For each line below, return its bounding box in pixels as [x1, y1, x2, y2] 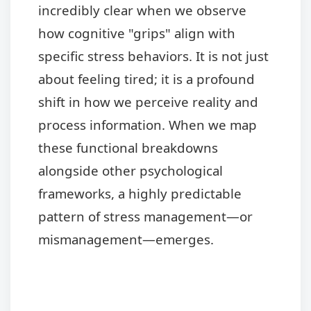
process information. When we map [38, 115, 257, 133]
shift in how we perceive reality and [38, 92, 258, 110]
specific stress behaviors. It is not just [38, 47, 269, 65]
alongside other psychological [38, 161, 223, 179]
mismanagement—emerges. [38, 230, 214, 248]
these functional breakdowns [38, 138, 218, 156]
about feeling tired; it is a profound [38, 69, 255, 87]
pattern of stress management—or [38, 207, 253, 225]
